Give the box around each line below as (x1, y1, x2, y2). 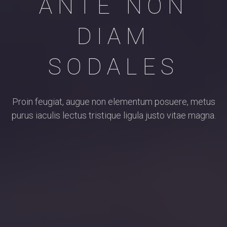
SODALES (48, 53, 179, 80)
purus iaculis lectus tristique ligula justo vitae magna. (11, 110, 216, 121)
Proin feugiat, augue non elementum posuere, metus (12, 96, 215, 107)
